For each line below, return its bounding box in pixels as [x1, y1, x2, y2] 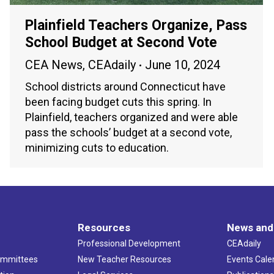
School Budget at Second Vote [25, 34, 217, 51]
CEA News [25, 57, 83, 73]
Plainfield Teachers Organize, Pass [25, 17, 247, 34]
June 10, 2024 [145, 57, 220, 73]
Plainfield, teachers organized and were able [25, 111, 238, 124]
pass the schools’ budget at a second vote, [25, 126, 232, 139]
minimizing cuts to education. [25, 141, 169, 155]
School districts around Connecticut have [25, 80, 226, 94]
